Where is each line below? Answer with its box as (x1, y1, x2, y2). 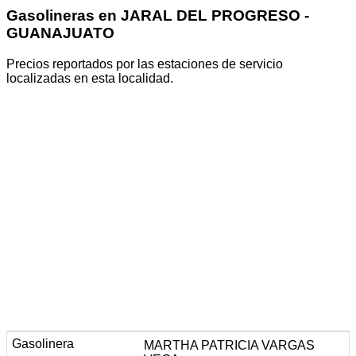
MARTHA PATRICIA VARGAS (144, 338, 315, 352)
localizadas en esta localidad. (6, 71, 173, 85)
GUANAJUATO (6, 24, 114, 41)
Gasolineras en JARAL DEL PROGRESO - (6, 6, 309, 24)
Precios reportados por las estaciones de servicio (6, 56, 283, 71)
